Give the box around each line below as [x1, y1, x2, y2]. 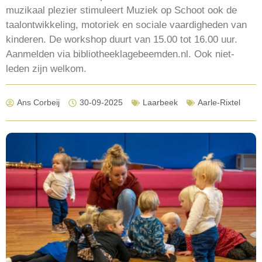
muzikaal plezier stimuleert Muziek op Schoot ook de [6, 4, 237, 16]
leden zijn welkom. [6, 63, 87, 74]
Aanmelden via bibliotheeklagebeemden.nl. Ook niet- [6, 48, 235, 60]
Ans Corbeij [17, 98, 60, 108]
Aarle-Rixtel [198, 98, 240, 108]
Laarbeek [143, 98, 178, 108]
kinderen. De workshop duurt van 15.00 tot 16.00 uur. [6, 33, 237, 45]
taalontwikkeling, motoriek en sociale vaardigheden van [6, 19, 247, 30]
